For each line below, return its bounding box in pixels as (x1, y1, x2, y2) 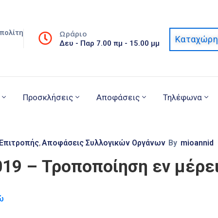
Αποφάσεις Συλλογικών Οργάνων (42, 138, 165, 148)
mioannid (181, 138, 214, 148)
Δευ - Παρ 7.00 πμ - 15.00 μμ (59, 38, 160, 48)
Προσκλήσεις (23, 92, 73, 103)
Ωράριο (59, 28, 88, 38)
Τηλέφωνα (163, 92, 202, 103)
